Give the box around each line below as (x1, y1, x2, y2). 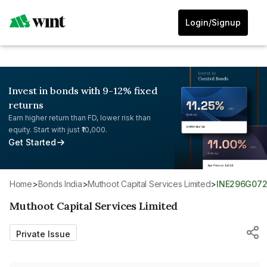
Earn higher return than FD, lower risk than (8, 113, 151, 122)
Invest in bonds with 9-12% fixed (8, 85, 157, 97)
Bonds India (43, 178, 82, 189)
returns (8, 99, 44, 111)
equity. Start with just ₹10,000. (8, 125, 107, 134)
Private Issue (16, 228, 70, 239)
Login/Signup (185, 17, 241, 27)
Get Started (8, 137, 56, 147)
